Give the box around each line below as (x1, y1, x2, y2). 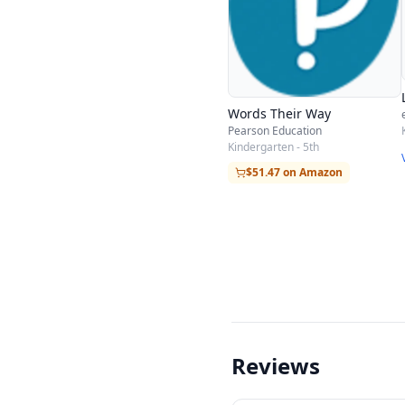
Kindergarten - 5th (228, 138, 319, 155)
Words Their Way (228, 104, 331, 122)
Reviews (231, 350, 320, 381)
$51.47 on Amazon (246, 164, 343, 180)
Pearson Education (228, 122, 322, 138)
